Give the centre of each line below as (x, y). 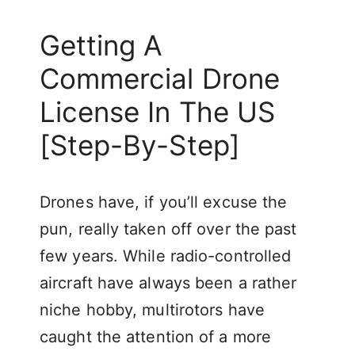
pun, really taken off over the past (168, 229)
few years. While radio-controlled (166, 256)
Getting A (101, 45)
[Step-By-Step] (140, 145)
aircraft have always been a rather (168, 282)
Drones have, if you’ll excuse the (164, 202)
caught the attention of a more (156, 336)
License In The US (157, 111)
